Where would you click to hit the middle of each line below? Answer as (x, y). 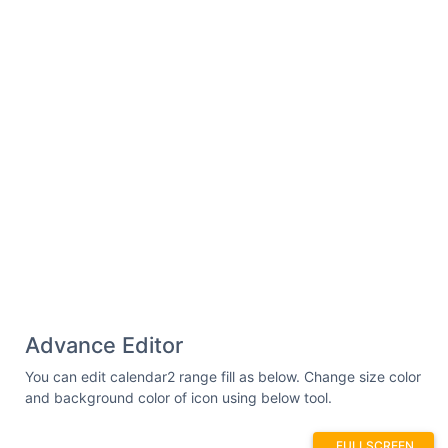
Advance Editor (104, 344)
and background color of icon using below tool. (178, 397)
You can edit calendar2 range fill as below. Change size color (223, 376)
